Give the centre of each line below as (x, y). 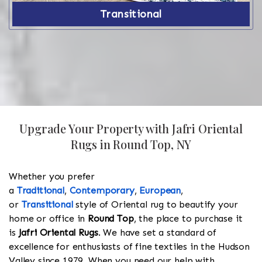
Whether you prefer (52, 177)
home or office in (49, 219)
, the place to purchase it (188, 219)
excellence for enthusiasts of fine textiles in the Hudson (129, 247)
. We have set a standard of (157, 233)
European (160, 191)
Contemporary (102, 191)
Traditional (40, 191)
